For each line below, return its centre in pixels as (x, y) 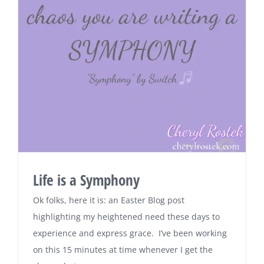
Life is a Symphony (86, 180)
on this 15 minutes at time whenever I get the (123, 250)
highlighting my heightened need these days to (126, 217)
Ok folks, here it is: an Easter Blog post (109, 200)
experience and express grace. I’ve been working (130, 233)
